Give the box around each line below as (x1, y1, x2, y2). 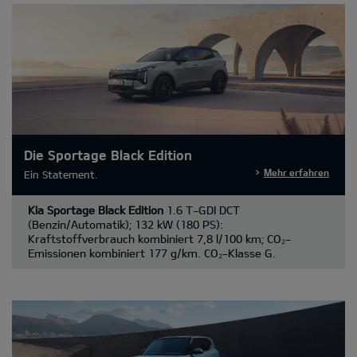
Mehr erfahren (264, 167, 329, 178)
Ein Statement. (24, 168, 97, 182)
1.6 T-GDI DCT (163, 203, 240, 218)
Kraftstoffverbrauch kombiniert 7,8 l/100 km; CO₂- (28, 232, 291, 246)
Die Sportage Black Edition (24, 147, 192, 163)
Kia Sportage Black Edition (28, 203, 163, 218)
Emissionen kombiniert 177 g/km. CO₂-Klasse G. (28, 246, 276, 261)
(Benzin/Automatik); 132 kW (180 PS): (28, 218, 223, 232)
